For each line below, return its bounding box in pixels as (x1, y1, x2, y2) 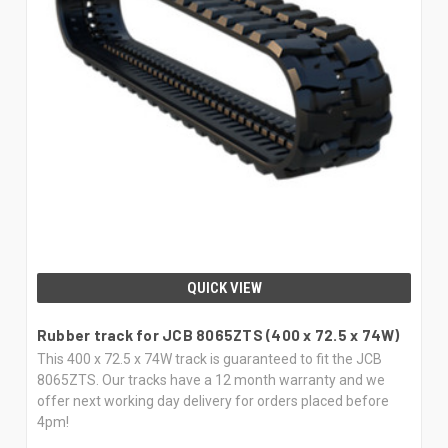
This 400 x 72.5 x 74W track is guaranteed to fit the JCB (36, 350, 382, 367)
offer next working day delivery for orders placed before (36, 392, 389, 409)
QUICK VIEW (186, 278, 262, 297)
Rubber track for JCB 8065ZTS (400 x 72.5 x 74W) (36, 325, 400, 344)
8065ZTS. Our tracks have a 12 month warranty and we (36, 371, 385, 388)
